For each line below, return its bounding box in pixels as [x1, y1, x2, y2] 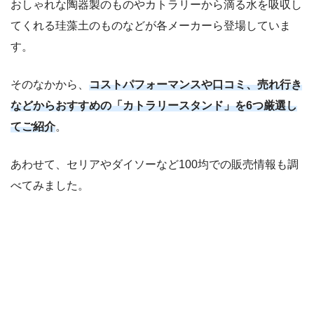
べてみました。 [11, 179, 89, 192]
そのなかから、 [11, 78, 89, 91]
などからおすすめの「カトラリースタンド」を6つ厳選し [11, 100, 297, 112]
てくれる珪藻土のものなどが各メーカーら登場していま [11, 20, 291, 32]
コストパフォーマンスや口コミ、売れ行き [89, 78, 302, 91]
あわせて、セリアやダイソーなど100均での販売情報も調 [11, 158, 299, 171]
